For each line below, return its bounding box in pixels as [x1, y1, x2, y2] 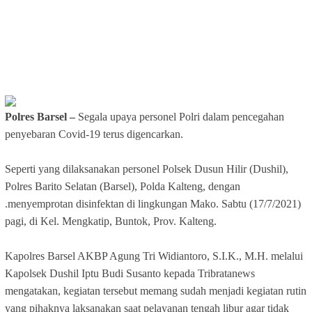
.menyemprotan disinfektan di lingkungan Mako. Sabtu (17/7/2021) [5, 197, 301, 210]
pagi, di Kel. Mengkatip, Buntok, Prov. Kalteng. [5, 214, 217, 227]
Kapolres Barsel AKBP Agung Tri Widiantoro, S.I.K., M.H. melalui [5, 249, 303, 262]
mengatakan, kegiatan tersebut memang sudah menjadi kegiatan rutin [5, 284, 306, 297]
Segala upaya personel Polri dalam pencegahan [78, 110, 284, 123]
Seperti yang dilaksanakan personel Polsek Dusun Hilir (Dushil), [5, 162, 288, 175]
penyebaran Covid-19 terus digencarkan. [5, 127, 183, 140]
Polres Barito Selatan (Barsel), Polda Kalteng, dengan [5, 180, 240, 192]
